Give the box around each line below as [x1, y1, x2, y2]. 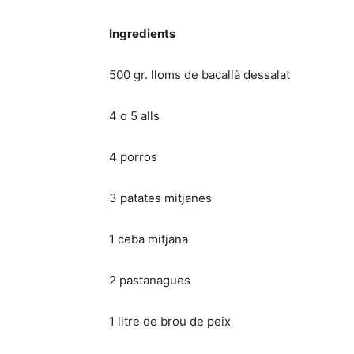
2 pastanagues [109, 273, 190, 288]
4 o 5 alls [109, 108, 160, 124]
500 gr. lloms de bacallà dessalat [109, 67, 290, 83]
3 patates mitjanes [109, 190, 212, 206]
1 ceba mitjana [109, 232, 188, 247]
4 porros [109, 149, 157, 165]
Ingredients [109, 26, 175, 42]
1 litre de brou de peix [109, 314, 231, 330]
